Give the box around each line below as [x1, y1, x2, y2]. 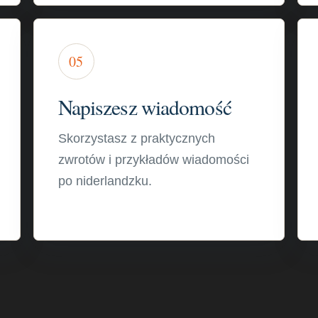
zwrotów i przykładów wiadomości [57, 153, 249, 167]
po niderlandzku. [57, 174, 152, 188]
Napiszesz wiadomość [57, 93, 231, 121]
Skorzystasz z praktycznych [57, 131, 215, 146]
